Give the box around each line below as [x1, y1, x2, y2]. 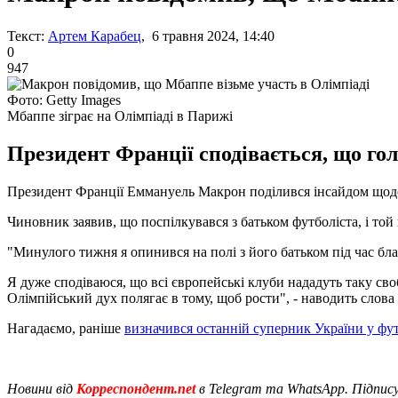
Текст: [7, 28, 44, 44]
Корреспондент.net [73, 380, 199, 396]
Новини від [7, 380, 73, 396]
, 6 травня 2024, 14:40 [141, 28, 275, 44]
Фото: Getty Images [7, 92, 121, 107]
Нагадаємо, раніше [7, 320, 124, 336]
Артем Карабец [48, 28, 141, 44]
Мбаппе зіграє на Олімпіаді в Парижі [7, 107, 233, 123]
